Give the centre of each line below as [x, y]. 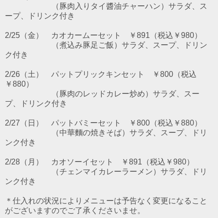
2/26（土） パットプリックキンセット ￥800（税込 [101, 74]
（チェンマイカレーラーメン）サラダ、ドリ [106, 172]
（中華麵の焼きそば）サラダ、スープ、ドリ [106, 133]
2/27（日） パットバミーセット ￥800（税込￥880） [103, 123]
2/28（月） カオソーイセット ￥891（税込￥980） [100, 162]
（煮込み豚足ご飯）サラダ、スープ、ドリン [106, 45]
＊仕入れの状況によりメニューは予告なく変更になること [106, 201]
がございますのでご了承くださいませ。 [75, 211]
